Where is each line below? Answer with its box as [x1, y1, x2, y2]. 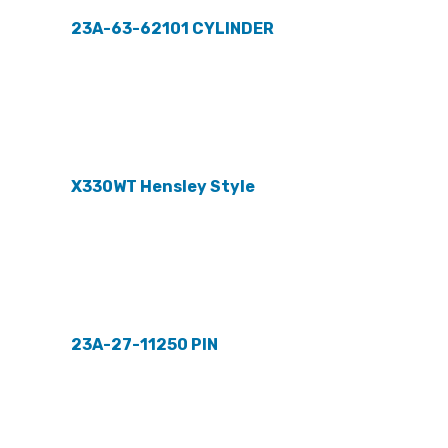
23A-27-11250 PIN [70, 335, 218, 355]
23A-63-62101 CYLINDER [70, 19, 274, 39]
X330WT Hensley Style [70, 177, 255, 197]
